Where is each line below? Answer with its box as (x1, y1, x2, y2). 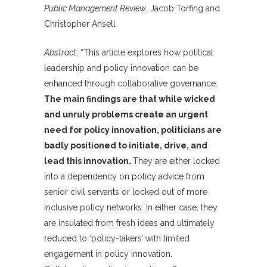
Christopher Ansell (44, 19, 116, 29)
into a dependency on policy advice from (44, 172, 204, 182)
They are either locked (133, 156, 220, 166)
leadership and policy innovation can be (44, 63, 198, 73)
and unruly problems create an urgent (44, 110, 208, 120)
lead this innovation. (44, 156, 133, 166)
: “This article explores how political (76, 48, 213, 58)
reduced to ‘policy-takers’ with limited (44, 234, 190, 244)
